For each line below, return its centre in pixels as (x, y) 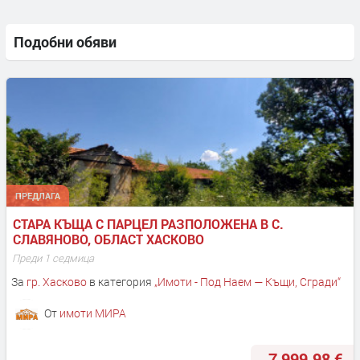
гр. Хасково (56, 282)
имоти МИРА (92, 313)
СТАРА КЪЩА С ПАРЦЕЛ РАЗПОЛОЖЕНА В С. (148, 223)
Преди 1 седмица (53, 258)
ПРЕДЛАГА (38, 195)
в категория (120, 282)
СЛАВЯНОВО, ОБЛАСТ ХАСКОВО (108, 239)
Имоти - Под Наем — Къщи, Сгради (247, 282)
